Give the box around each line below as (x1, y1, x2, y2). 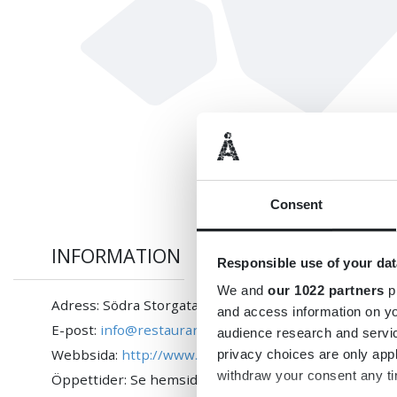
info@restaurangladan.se (100, 320, 262, 339)
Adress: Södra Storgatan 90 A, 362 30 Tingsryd (51, 295, 352, 314)
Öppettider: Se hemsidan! (51, 370, 217, 388)
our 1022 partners (268, 283, 385, 299)
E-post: (51, 320, 101, 339)
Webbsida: (51, 345, 122, 363)
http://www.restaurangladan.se (121, 345, 323, 363)
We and (216, 283, 268, 299)
